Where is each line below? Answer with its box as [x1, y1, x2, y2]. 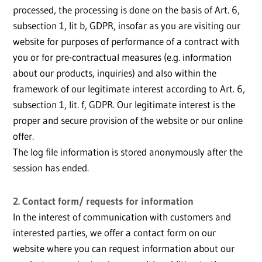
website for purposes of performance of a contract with [13, 35, 239, 48]
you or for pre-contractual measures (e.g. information [13, 51, 232, 64]
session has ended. [13, 161, 89, 174]
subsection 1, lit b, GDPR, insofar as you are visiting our [13, 19, 240, 32]
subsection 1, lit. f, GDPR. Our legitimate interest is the [13, 98, 235, 111]
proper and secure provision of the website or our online [13, 114, 243, 127]
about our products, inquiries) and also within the [13, 67, 216, 80]
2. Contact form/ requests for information [13, 195, 194, 208]
